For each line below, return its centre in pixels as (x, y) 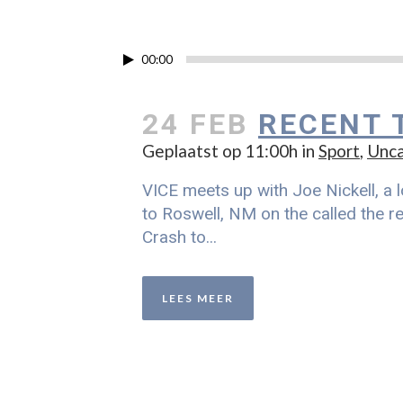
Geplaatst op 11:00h (220, 151)
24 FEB (195, 124)
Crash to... (179, 237)
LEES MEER (198, 298)
